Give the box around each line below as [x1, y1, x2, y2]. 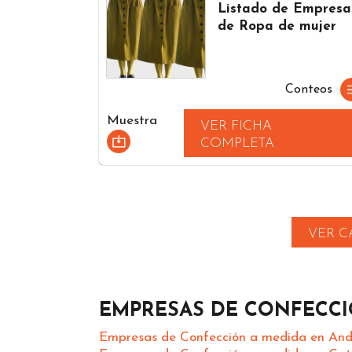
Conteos [285, 82, 332, 96]
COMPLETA [200, 136, 275, 150]
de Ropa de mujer [218, 19, 337, 33]
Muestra [107, 114, 157, 128]
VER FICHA [200, 119, 273, 133]
